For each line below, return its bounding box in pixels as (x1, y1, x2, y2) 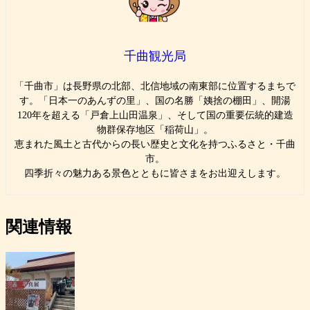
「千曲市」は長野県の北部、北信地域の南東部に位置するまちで (15, 80, 295, 91)
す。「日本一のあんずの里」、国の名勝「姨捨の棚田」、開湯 (19, 95, 291, 106)
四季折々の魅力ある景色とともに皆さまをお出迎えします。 (24, 167, 286, 179)
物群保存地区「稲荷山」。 (97, 124, 213, 135)
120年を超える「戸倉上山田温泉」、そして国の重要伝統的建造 (17, 109, 293, 120)
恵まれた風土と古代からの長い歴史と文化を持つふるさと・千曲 (15, 138, 295, 149)
